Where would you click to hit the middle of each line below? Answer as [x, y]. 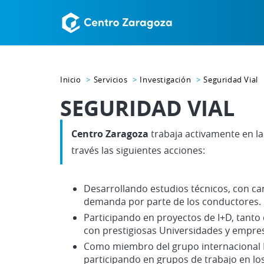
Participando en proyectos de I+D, [160, 217]
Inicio [71, 80]
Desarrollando [117, 189]
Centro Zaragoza [110, 134]
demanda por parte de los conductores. [172, 202]
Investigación [166, 80]
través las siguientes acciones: [138, 150]
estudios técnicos [189, 189]
